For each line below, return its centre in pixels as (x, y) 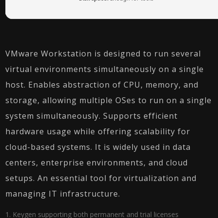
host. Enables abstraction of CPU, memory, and (102, 85)
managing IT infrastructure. (63, 194)
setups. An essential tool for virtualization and (101, 178)
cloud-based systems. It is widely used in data (98, 147)
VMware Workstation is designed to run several (103, 54)
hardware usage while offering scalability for (98, 131)
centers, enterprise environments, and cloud (97, 163)
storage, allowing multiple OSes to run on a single (109, 100)
